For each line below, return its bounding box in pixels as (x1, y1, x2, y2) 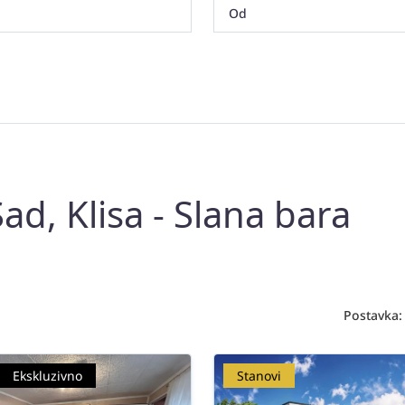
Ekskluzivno (13, 367, 82, 384)
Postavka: (344, 306, 402, 324)
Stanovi (237, 367, 281, 384)
